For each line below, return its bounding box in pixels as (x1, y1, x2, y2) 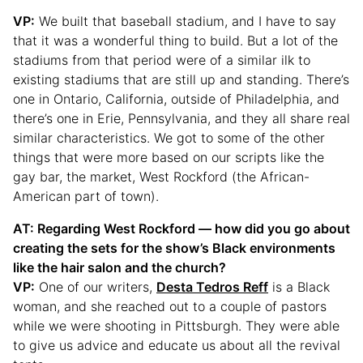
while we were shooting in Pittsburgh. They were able (13, 318, 340, 335)
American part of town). (13, 188, 159, 205)
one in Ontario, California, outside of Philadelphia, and (13, 91, 340, 108)
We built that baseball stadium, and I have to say (35, 13, 336, 30)
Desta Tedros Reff (156, 279, 268, 296)
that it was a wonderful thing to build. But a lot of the (13, 32, 338, 49)
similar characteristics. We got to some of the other (13, 130, 325, 147)
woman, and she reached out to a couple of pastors (13, 298, 327, 315)
